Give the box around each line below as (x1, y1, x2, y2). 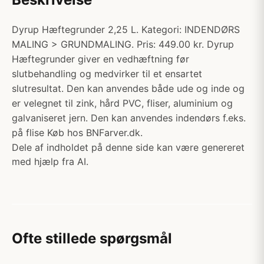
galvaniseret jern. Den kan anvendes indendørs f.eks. (12, 112, 246, 124)
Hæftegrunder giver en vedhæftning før (12, 53, 189, 65)
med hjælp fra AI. (12, 156, 88, 167)
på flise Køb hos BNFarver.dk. (12, 127, 143, 138)
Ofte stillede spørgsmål (12, 230, 172, 247)
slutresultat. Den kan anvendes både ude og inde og (12, 82, 245, 94)
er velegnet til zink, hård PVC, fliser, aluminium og (12, 97, 233, 109)
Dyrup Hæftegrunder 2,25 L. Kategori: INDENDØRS (12, 24, 240, 35)
